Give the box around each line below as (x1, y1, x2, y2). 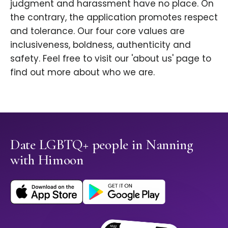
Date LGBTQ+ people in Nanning (10, 136, 193, 154)
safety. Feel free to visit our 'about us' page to (10, 52, 211, 65)
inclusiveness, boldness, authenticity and (10, 39, 191, 51)
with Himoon (10, 151, 83, 169)
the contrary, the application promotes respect (10, 11, 218, 24)
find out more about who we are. (10, 66, 155, 79)
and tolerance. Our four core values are (10, 25, 185, 38)
